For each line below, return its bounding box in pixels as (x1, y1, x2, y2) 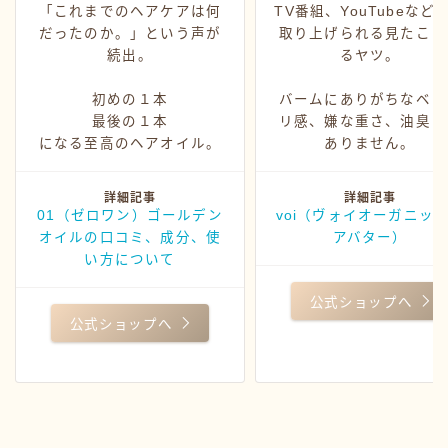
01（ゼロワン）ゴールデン (37, 207, 223, 223)
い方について (84, 251, 176, 267)
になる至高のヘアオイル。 (38, 135, 222, 151)
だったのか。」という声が (38, 25, 222, 41)
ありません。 (324, 135, 416, 151)
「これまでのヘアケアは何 (38, 3, 222, 19)
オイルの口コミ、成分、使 (38, 229, 222, 245)
